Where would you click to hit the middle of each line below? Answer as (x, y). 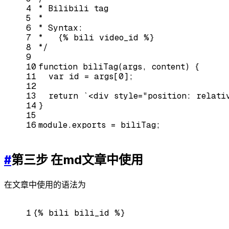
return (63, 96)
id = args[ (91, 76)
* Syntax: (61, 28)
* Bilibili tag (73, 8)
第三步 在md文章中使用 (77, 159)
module (53, 125)
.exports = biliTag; (114, 125)
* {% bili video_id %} (96, 37)
